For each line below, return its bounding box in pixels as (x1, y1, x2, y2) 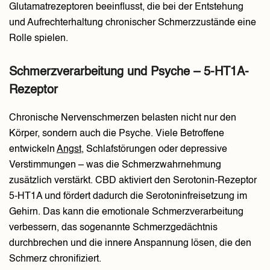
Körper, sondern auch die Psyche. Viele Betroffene (9, 129, 224, 139)
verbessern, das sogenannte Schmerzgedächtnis (9, 223, 218, 233)
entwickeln (9, 145, 57, 155)
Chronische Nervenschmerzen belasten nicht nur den (9, 113, 236, 124)
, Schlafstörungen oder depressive (81, 145, 227, 155)
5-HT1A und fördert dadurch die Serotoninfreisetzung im (9, 192, 247, 202)
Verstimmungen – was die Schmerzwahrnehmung (9, 160, 221, 171)
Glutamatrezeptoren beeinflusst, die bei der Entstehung (9, 2, 243, 13)
